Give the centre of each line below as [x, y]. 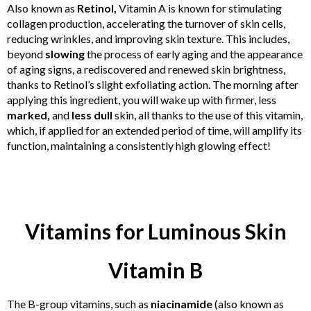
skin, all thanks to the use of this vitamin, [208, 115]
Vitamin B [155, 270]
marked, [28, 115]
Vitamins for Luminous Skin [155, 231]
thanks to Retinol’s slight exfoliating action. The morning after [153, 84]
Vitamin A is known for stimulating [199, 8]
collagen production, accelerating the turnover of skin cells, [146, 23]
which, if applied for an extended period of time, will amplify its [154, 130]
